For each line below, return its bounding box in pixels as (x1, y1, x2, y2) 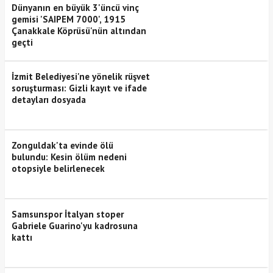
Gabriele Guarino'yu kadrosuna (11, 219, 138, 232)
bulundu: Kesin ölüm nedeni (11, 151, 127, 163)
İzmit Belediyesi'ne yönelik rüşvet (11, 70, 150, 82)
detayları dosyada (11, 93, 86, 105)
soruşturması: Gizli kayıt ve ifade (11, 82, 147, 94)
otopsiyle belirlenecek (11, 162, 105, 174)
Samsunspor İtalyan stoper (11, 208, 124, 220)
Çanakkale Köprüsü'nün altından (11, 24, 146, 37)
